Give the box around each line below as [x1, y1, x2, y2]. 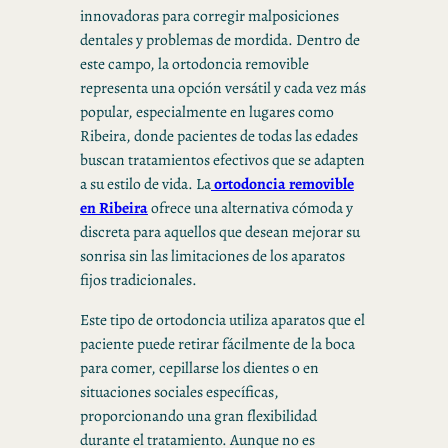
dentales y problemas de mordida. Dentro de [80, 28, 360, 50]
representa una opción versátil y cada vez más [80, 76, 366, 98]
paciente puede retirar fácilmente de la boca [80, 332, 355, 354]
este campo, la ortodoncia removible [80, 52, 309, 74]
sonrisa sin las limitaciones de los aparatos [80, 244, 345, 266]
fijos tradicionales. [80, 268, 197, 290]
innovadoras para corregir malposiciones [80, 4, 339, 26]
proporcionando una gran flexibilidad [80, 404, 317, 426]
